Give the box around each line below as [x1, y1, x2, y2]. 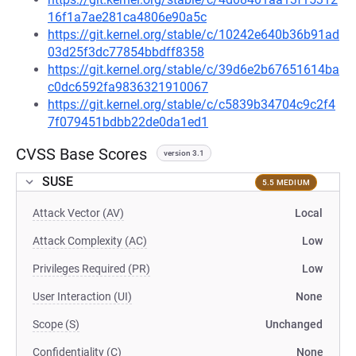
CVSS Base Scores [16, 145, 147, 164]
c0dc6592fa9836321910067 [48, 79, 208, 95]
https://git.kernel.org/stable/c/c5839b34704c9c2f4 [48, 97, 335, 112]
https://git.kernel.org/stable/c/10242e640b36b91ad [48, 27, 339, 42]
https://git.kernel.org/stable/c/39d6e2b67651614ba [48, 62, 339, 77]
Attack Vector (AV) [33, 207, 124, 219]
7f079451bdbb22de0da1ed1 [48, 114, 208, 130]
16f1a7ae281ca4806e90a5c [48, 10, 207, 25]
